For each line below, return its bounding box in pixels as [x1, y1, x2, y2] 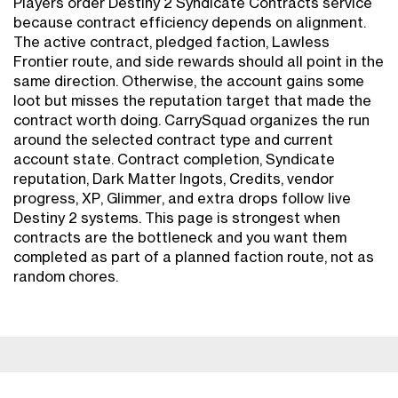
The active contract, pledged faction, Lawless [13, 35, 330, 50]
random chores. [13, 269, 118, 284]
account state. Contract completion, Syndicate [13, 152, 335, 167]
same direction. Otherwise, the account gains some [13, 74, 364, 89]
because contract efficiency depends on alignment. [13, 15, 366, 30]
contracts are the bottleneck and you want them [13, 230, 346, 245]
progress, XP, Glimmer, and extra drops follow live [13, 191, 351, 206]
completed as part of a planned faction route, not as [13, 250, 374, 265]
